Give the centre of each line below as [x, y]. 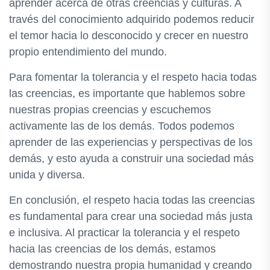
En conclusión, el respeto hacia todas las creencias [132, 200]
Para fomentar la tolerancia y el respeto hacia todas [133, 77]
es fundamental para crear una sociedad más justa [131, 216]
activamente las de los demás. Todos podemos [122, 126]
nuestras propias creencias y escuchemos [110, 110]
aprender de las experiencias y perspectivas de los [131, 142]
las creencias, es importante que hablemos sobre [127, 93]
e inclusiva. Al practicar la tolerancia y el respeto [124, 233]
